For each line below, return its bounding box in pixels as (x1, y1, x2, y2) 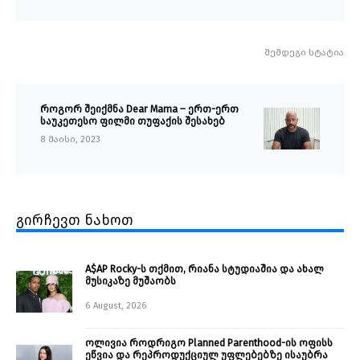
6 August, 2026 (85, 301, 147, 312)
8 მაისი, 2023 (40, 134, 100, 145)
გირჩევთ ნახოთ (16, 211, 133, 230)
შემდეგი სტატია (264, 47, 344, 59)
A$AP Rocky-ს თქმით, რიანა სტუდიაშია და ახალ (85, 263, 324, 276)
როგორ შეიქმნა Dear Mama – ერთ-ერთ (40, 103, 239, 116)
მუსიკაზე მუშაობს (85, 275, 176, 288)
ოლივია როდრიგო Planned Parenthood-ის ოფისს (85, 337, 333, 350)
